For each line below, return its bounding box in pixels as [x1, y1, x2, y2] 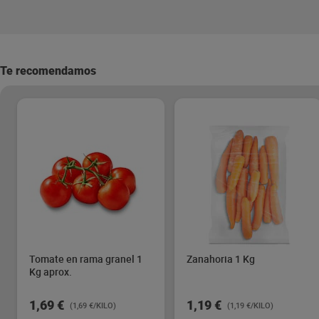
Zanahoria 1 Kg [187, 252, 255, 266]
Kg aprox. [29, 265, 72, 278]
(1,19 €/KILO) [227, 300, 273, 310]
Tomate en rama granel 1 [29, 252, 142, 266]
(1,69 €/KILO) [70, 300, 116, 310]
